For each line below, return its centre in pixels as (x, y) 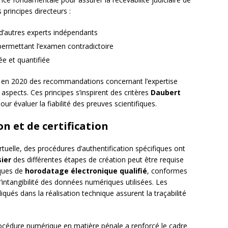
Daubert (166, 93)
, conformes (167, 171)
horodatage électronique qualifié (86, 171)
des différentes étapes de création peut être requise (97, 160)
